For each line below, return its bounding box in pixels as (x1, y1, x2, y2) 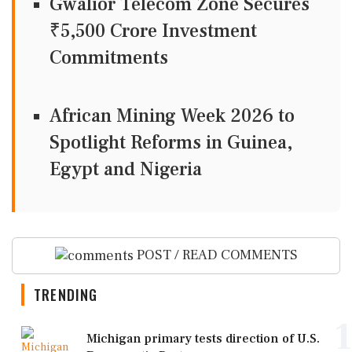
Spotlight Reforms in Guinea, (49, 130, 292, 155)
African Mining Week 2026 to (49, 104, 295, 128)
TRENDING (34, 284, 98, 305)
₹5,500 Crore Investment (49, 19, 257, 43)
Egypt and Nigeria (49, 157, 202, 181)
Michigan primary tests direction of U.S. (86, 330, 320, 346)
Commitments (49, 46, 168, 70)
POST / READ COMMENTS (133, 246, 298, 264)
